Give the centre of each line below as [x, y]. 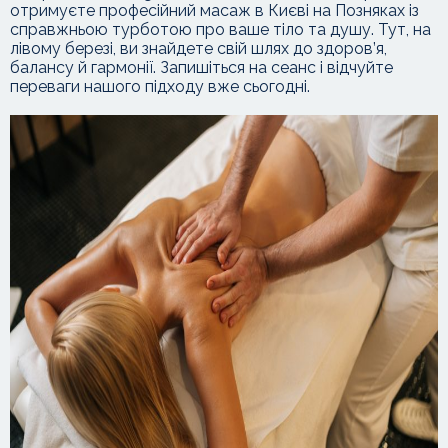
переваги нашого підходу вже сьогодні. [160, 86]
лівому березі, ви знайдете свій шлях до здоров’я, [198, 48]
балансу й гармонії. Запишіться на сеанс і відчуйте [201, 67]
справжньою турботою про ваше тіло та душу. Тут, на [220, 29]
